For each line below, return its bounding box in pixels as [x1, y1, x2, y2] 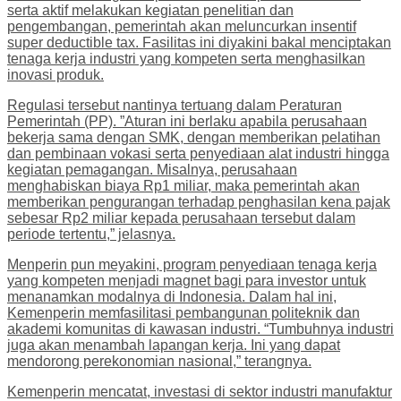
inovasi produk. [7, 66, 104, 82]
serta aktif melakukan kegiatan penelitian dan [7, 2, 294, 18]
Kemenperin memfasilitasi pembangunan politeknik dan [7, 304, 360, 320]
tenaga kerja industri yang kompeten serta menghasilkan [7, 50, 365, 66]
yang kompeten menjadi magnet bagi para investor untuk [7, 272, 366, 288]
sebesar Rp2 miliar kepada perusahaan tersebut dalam [7, 209, 355, 226]
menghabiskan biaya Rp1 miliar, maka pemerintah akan [7, 177, 360, 193]
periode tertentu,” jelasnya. [7, 226, 175, 242]
